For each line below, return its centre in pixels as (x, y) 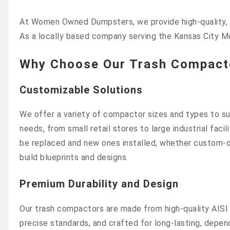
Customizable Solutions (81, 90)
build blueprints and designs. (74, 158)
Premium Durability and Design (99, 184)
